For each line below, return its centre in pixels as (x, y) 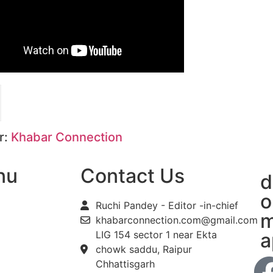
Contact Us (133, 176)
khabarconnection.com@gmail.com (177, 220)
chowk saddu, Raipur (144, 250)
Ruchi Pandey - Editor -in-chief (167, 206)
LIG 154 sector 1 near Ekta (156, 235)
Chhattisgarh (125, 264)
